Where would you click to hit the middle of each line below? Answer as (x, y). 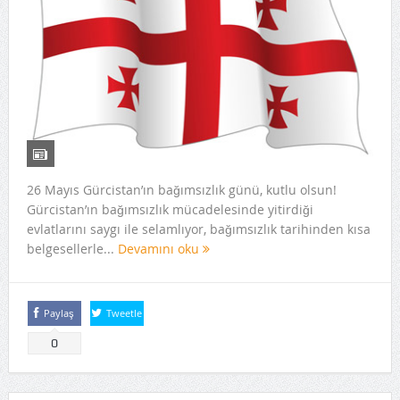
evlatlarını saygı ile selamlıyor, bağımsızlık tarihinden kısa (198, 229)
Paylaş (59, 313)
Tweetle (125, 313)
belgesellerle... (72, 249)
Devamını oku (160, 249)
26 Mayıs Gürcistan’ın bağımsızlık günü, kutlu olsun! (181, 190)
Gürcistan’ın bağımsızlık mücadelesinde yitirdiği (170, 210)
